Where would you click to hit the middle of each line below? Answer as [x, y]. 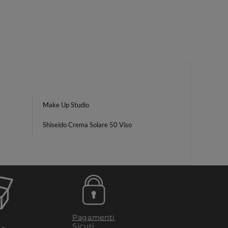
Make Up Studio [66, 105]
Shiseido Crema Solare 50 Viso [87, 125]
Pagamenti [94, 217]
